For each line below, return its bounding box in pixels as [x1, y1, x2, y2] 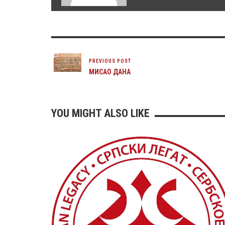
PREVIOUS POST [89, 58, 131, 64]
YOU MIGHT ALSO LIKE [51, 107, 150, 120]
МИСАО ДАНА [89, 68, 131, 76]
